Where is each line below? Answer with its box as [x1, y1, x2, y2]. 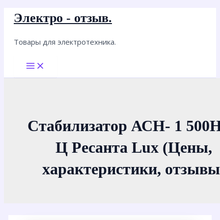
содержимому [3, 34, 57, 45]
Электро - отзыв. [14, 11, 112, 25]
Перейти [3, 8, 37, 19]
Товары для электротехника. [14, 37, 116, 47]
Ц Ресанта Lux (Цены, [55, 138, 212, 156]
